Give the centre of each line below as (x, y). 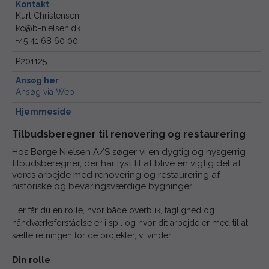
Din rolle (31, 260)
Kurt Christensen (47, 16)
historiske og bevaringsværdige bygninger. (103, 186)
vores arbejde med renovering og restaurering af (116, 174)
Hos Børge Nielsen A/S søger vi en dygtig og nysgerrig (129, 152)
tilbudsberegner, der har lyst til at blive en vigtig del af (126, 163)
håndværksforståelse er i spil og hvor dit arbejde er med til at (130, 222)
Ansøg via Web (45, 92)
